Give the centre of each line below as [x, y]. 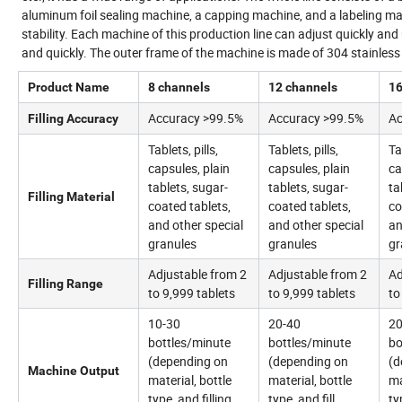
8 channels [179, 87]
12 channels [303, 87]
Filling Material [71, 197]
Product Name [69, 87]
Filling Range [66, 284]
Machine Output [74, 371]
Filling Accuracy [73, 119]
